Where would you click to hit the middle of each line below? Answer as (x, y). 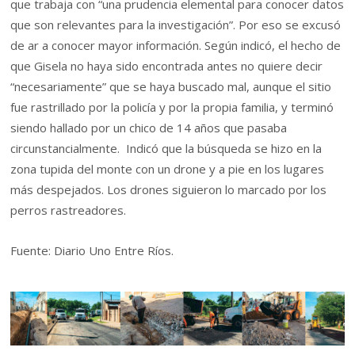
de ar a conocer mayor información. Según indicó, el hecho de (176, 46)
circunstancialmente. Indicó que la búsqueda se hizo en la (166, 149)
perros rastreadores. (69, 210)
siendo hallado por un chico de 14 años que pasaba (149, 128)
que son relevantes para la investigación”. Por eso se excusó (176, 25)
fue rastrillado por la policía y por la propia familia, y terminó (172, 107)
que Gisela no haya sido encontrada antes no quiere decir (167, 66)
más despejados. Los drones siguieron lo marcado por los (169, 190)
